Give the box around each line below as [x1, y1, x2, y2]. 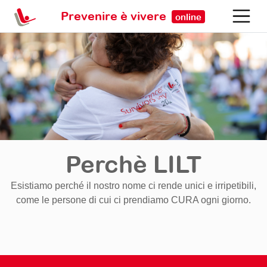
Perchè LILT [65, 150, 202, 178]
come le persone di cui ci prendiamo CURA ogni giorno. [16, 195, 251, 205]
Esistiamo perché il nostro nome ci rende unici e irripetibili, [11, 181, 256, 191]
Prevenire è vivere [61, 8, 169, 23]
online [175, 11, 201, 22]
